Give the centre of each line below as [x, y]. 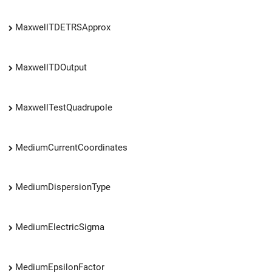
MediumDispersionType [63, 187]
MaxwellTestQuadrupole [64, 107]
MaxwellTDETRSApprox [63, 28]
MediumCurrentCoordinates [71, 147]
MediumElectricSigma [60, 227]
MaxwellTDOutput [51, 67]
